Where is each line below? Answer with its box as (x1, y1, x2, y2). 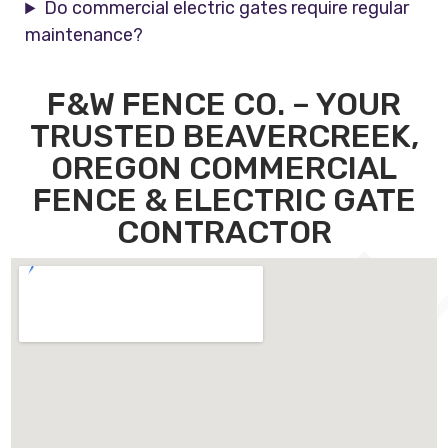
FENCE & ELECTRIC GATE (32, 181, 416, 220)
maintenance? (25, 24, 144, 47)
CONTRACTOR (116, 213, 332, 252)
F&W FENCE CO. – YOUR (47, 85, 401, 124)
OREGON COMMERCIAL (51, 149, 397, 188)
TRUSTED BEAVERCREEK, (29, 117, 419, 156)
